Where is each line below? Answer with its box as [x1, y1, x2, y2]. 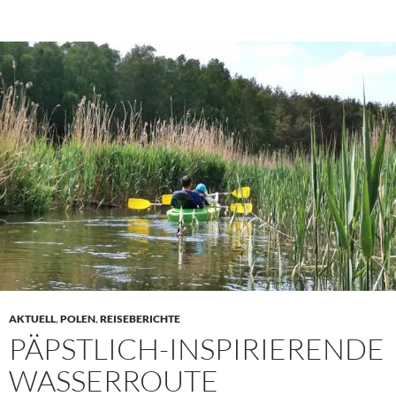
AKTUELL [9, 312, 56, 326]
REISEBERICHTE [100, 312, 180, 326]
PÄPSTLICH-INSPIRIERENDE [9, 331, 385, 368]
